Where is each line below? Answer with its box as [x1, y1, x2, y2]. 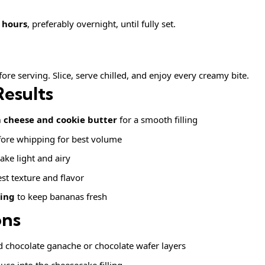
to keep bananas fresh [15, 190, 107, 203]
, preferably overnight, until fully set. [27, 18, 176, 30]
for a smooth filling [117, 114, 198, 126]
